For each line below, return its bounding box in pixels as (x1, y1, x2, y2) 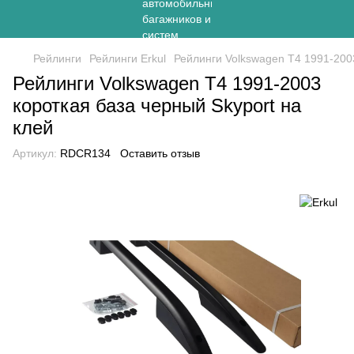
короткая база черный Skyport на (13, 95, 301, 116)
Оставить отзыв (120, 147, 200, 160)
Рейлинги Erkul (89, 52, 166, 65)
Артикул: (13, 147, 57, 160)
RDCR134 (57, 147, 111, 160)
